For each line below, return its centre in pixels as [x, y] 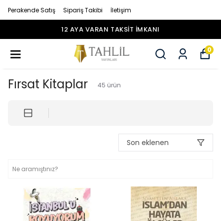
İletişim [121, 10]
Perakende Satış [32, 10]
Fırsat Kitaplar [48, 84]
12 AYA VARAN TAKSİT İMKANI [110, 29]
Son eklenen [148, 143]
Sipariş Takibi [83, 10]
